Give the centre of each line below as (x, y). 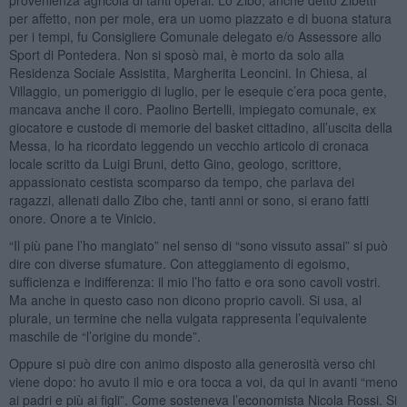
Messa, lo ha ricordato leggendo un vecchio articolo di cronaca (189, 145)
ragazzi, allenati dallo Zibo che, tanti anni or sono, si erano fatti (189, 199)
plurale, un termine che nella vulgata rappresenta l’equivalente (188, 318)
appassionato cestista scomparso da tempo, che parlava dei (181, 181)
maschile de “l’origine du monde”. (104, 336)
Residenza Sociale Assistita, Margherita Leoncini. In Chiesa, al (188, 72)
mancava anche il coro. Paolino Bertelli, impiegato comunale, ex (192, 109)
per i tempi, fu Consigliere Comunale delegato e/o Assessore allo (195, 36)
